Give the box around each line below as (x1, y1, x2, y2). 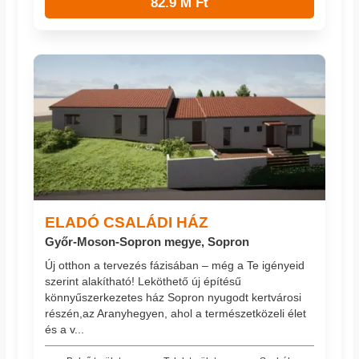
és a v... (45, 323, 85, 337)
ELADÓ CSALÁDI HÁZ (45, 212, 209, 231)
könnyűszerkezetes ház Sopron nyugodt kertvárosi (45, 291, 302, 305)
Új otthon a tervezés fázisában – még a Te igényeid (45, 259, 305, 272)
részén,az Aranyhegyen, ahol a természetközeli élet (45, 307, 307, 321)
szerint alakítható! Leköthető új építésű (45, 275, 242, 288)
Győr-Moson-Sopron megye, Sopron (45, 234, 250, 248)
